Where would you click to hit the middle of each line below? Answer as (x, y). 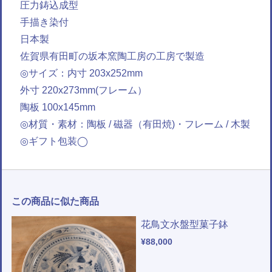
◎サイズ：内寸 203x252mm (81, 73)
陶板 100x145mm (58, 107)
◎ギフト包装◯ (54, 141)
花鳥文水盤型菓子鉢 (185, 224)
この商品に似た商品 (55, 201)
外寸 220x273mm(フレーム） (83, 90)
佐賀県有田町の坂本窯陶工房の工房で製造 (112, 56)
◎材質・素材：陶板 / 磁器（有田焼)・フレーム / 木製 (135, 124)
